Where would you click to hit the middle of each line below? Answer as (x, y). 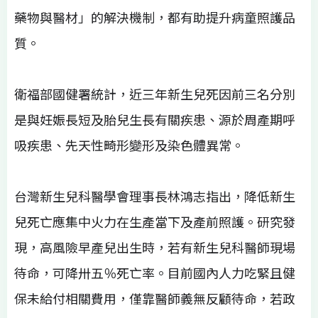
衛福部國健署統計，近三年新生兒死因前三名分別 (155, 93)
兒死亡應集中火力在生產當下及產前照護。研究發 (155, 221)
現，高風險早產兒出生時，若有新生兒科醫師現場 (155, 247)
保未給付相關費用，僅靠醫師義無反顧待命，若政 (155, 298)
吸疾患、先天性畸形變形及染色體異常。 (129, 144)
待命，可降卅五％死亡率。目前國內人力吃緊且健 (155, 272)
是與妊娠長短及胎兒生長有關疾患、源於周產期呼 (155, 119)
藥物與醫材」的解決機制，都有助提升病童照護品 (155, 17)
